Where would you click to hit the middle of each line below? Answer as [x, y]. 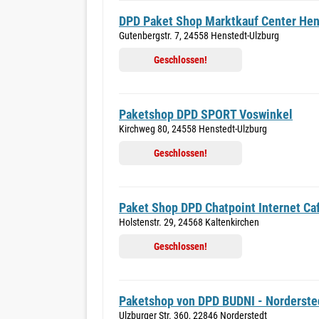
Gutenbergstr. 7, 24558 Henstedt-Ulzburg [199, 36]
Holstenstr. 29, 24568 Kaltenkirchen [189, 222]
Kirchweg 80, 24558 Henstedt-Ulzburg [193, 129]
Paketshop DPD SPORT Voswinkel [206, 114]
